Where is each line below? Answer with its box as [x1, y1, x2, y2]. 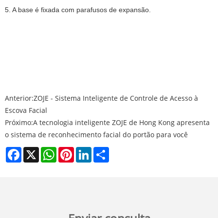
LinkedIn [91, 146, 119, 156]
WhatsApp [56, 146, 90, 156]
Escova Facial [5, 106, 47, 115]
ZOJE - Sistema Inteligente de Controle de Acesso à [34, 93, 198, 103]
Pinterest [74, 146, 103, 156]
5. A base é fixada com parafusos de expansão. [5, 6, 151, 14]
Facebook [21, 146, 52, 156]
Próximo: [5, 118, 33, 127]
